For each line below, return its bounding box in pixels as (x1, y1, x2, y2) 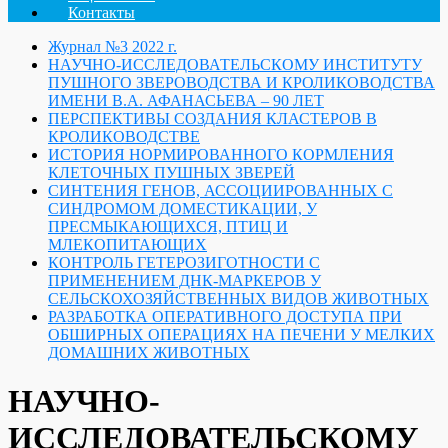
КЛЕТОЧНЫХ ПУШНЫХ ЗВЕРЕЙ (48, 164, 295, 181)
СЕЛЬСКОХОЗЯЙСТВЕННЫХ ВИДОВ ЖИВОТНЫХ (48, 290, 429, 307)
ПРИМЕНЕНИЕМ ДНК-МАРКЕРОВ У (48, 272, 321, 289)
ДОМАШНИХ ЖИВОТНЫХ (48, 344, 250, 361)
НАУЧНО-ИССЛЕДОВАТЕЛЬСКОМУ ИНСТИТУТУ (48, 56, 422, 73)
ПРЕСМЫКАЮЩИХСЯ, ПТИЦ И (48, 218, 288, 235)
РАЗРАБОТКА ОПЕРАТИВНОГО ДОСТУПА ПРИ (48, 308, 402, 325)
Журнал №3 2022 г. (48, 38, 177, 55)
